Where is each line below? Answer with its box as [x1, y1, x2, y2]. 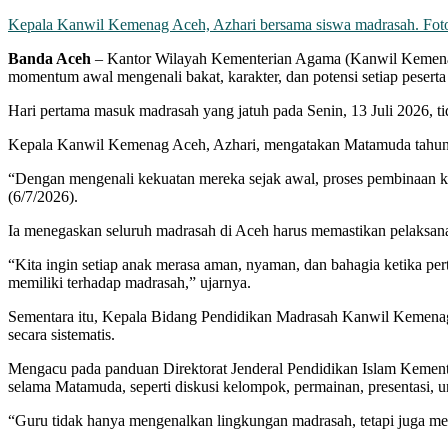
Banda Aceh [8, 49, 91, 67]
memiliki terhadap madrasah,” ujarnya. [8, 273, 251, 291]
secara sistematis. [8, 325, 115, 343]
